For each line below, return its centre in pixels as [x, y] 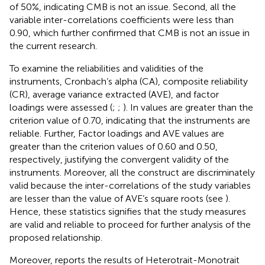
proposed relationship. [56, 237]
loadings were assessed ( [61, 107]
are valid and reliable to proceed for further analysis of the [130, 224]
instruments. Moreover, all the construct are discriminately [132, 172]
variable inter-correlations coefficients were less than [122, 20]
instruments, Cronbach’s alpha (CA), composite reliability [129, 81]
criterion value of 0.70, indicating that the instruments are [130, 120]
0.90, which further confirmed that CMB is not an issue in [130, 33]
